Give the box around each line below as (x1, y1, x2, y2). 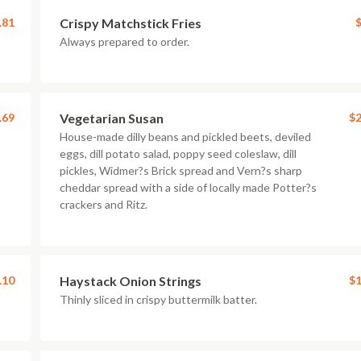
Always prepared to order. (60, 35, 189, 48)
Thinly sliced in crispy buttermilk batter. (60, 293, 257, 306)
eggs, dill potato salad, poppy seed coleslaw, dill (60, 147, 297, 160)
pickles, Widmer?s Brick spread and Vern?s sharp (60, 164, 302, 177)
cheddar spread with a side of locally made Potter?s (60, 180, 317, 194)
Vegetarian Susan (60, 110, 164, 126)
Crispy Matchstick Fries (60, 15, 201, 31)
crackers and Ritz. (60, 197, 147, 211)
